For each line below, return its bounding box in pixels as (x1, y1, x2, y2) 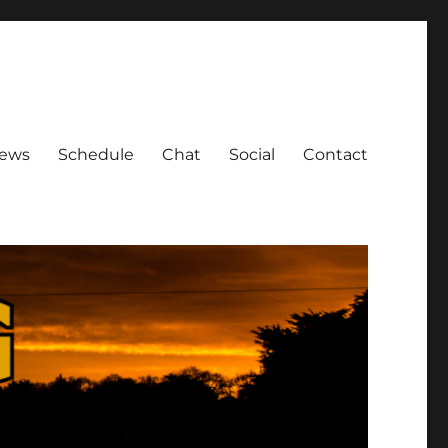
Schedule (57, 144, 134, 164)
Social (228, 144, 275, 164)
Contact (302, 144, 368, 164)
